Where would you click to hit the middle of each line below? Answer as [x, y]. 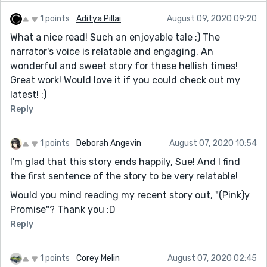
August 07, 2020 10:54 [213, 143]
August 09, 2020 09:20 [212, 18]
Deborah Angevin [109, 143]
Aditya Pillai [99, 18]
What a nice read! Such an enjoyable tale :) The [115, 37]
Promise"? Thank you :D [63, 209]
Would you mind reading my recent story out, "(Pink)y [130, 195]
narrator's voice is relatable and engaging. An [112, 51]
